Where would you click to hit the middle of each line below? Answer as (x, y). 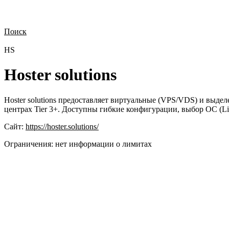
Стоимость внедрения (183, 41)
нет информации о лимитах (104, 144)
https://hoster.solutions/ (62, 126)
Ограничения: (29, 144)
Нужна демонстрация (40, 41)
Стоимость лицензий (111, 41)
